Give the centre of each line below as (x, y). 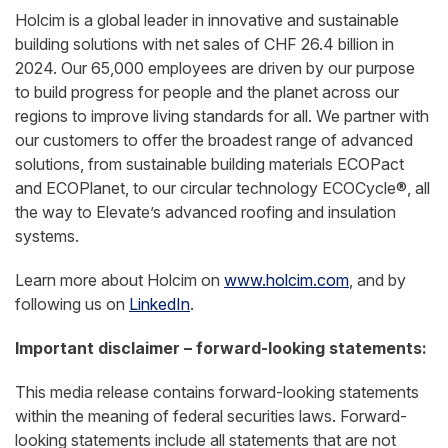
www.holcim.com (286, 280)
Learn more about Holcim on (119, 280)
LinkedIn (159, 304)
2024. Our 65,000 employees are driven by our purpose (215, 68)
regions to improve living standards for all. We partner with (222, 116)
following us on (72, 304)
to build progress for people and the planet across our (207, 92)
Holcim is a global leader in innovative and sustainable (207, 20)
